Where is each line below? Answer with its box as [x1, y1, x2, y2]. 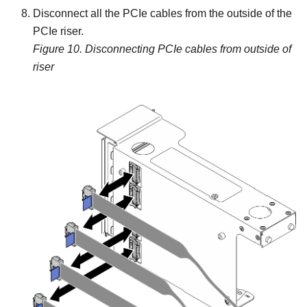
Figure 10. [33, 42, 85, 55]
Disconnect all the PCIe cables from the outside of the [33, 7, 292, 19]
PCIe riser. [33, 25, 84, 37]
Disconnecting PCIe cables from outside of [85, 42, 291, 55]
